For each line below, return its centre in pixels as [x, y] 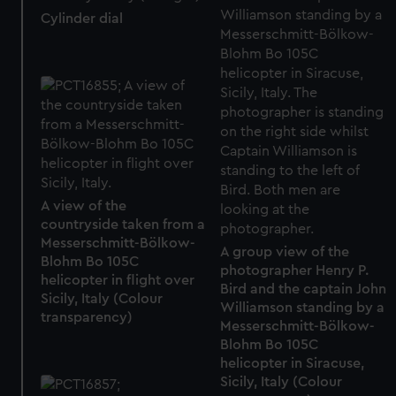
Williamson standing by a [302, 307]
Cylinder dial [82, 18]
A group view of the [284, 251]
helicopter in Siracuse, [292, 363]
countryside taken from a [123, 224]
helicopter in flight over [118, 280]
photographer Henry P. [294, 270]
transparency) [87, 317]
